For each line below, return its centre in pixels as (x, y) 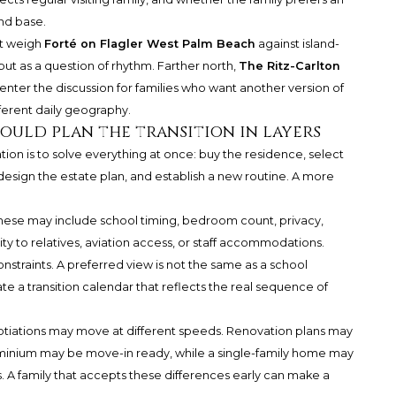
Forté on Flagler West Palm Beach (149, 44)
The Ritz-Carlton (289, 66)
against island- (297, 44)
